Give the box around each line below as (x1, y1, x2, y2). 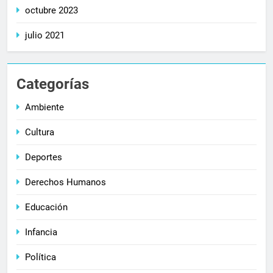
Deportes (25, 151, 62, 163)
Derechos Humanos (25, 176, 106, 188)
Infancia (25, 226, 57, 238)
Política (25, 251, 56, 263)
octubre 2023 (25, 4, 78, 16)
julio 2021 (25, 29, 65, 41)
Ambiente (25, 101, 64, 113)
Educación (25, 201, 68, 213)
